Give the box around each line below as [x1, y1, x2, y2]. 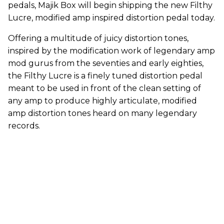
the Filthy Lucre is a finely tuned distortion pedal [8, 71, 202, 81]
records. [8, 121, 40, 131]
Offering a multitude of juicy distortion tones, [8, 33, 188, 43]
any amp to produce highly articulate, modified [8, 96, 197, 106]
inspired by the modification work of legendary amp [8, 46, 215, 56]
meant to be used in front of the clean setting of [8, 83, 201, 93]
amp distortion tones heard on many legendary [8, 108, 197, 118]
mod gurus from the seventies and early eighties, [8, 58, 203, 68]
